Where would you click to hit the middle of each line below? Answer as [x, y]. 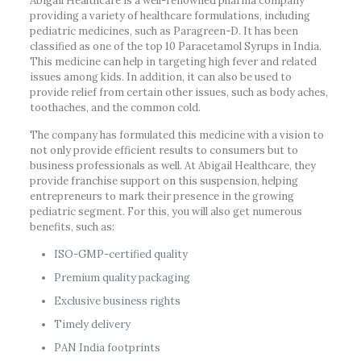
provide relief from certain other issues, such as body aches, [178, 93]
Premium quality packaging [122, 278]
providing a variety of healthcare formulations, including [170, 16]
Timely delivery [92, 325]
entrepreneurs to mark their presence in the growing [162, 197]
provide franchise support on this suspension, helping [164, 181]
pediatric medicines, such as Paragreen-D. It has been [164, 31]
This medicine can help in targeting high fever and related [173, 62]
